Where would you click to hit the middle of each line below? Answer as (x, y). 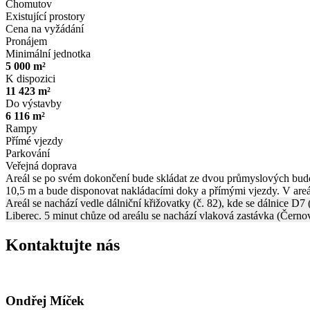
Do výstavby (34, 103)
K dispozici (30, 78)
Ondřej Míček (45, 301)
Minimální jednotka (48, 53)
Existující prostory (45, 16)
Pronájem (26, 41)
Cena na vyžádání (45, 28)
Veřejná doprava (41, 165)
